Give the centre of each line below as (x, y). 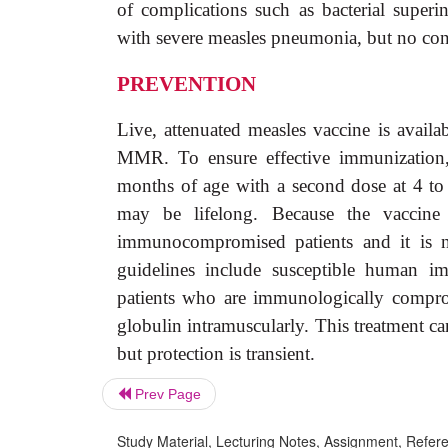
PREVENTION (186, 84)
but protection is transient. (216, 353)
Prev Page (166, 394)
